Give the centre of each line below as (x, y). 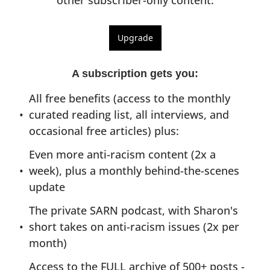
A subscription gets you (133, 74)
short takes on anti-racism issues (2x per (134, 227)
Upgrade (135, 38)
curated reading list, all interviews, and (129, 115)
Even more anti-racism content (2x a (122, 154)
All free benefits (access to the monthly (130, 98)
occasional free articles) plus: (104, 131)
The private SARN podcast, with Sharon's (133, 210)
